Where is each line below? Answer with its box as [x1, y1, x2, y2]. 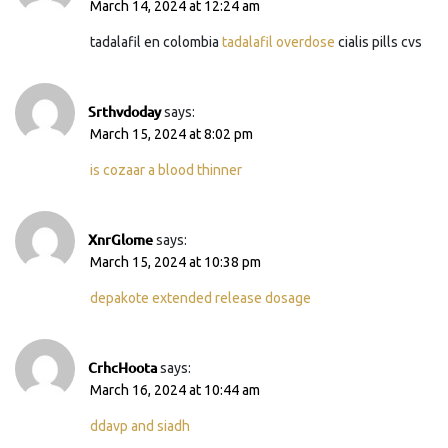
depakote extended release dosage [90, 289, 311, 306]
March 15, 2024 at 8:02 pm [90, 125, 253, 142]
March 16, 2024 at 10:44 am [90, 381, 260, 398]
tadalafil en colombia [90, 33, 222, 50]
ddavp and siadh [90, 417, 190, 434]
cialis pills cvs [335, 33, 422, 50]
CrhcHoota [88, 357, 157, 377]
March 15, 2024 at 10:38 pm [90, 253, 261, 270]
